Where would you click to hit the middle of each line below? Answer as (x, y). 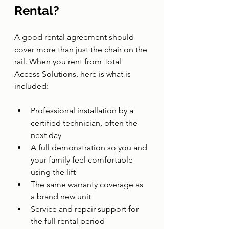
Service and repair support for (86, 209)
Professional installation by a (83, 111)
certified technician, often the (85, 123)
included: (31, 86)
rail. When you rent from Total (69, 62)
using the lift (53, 172)
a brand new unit (61, 197)
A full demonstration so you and (90, 147)
